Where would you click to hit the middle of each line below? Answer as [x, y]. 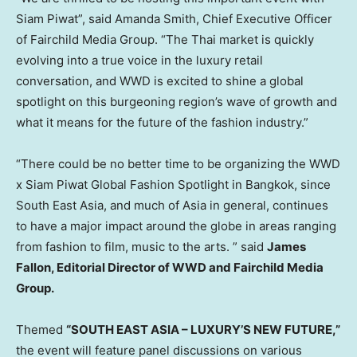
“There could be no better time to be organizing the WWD [178, 163]
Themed [41, 329]
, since [312, 184]
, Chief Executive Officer [264, 18]
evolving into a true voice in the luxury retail [139, 60]
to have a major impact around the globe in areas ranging [176, 226]
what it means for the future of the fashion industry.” [167, 122]
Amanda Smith [155, 18]
